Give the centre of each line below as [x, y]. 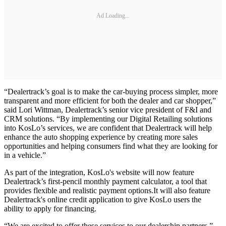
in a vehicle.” [26, 155]
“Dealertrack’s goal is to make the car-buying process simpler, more [111, 91]
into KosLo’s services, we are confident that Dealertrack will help [108, 128]
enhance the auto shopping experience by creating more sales [101, 137]
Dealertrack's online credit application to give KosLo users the [103, 199]
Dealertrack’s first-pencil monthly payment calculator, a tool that [105, 181]
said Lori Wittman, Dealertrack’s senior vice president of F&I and [108, 109]
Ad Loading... [113, 16]
